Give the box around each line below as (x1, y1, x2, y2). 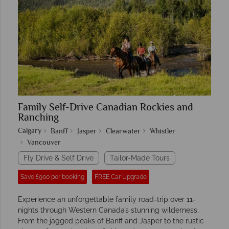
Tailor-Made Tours (110, 154, 170, 163)
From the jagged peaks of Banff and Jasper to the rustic (18, 217, 204, 225)
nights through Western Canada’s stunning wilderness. (18, 206, 199, 215)
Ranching (18, 110, 59, 127)
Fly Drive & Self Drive (24, 154, 94, 163)
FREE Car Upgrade (95, 173, 147, 181)
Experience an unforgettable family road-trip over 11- (18, 195, 196, 204)
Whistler (150, 126, 175, 138)
